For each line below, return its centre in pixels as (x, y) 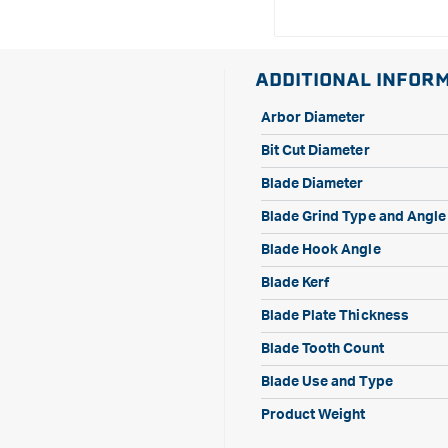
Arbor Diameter (313, 118)
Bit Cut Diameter (315, 151)
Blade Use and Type (326, 382)
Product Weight (313, 415)
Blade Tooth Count (322, 349)
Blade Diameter (312, 184)
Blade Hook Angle (320, 250)
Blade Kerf (295, 283)
